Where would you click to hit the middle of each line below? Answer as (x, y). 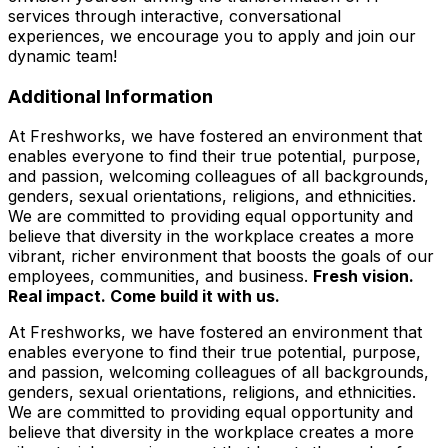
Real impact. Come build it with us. (144, 296)
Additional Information (110, 96)
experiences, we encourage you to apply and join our (212, 35)
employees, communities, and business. (160, 276)
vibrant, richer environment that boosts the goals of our (221, 256)
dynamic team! (62, 55)
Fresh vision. (363, 276)
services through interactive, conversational (174, 15)
